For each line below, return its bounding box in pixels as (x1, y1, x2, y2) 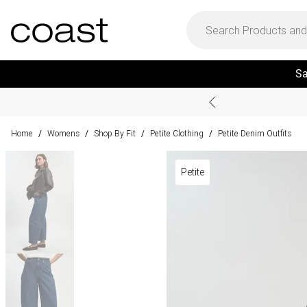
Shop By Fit (94, 128, 136, 138)
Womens (47, 128, 79, 138)
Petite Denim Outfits (218, 128, 291, 138)
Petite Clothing (150, 128, 204, 138)
